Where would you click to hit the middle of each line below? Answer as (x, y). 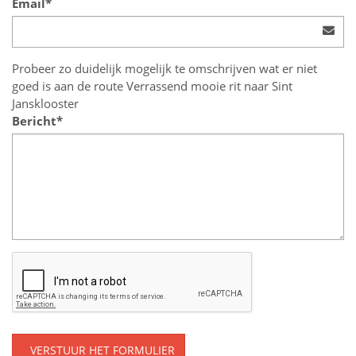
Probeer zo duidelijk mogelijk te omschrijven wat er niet (164, 68)
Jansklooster (45, 103)
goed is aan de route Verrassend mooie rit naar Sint (152, 86)
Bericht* (37, 121)
